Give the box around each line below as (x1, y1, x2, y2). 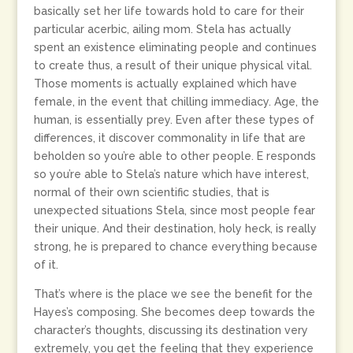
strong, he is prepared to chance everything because (33, 240, 318, 253)
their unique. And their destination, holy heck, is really (33, 222, 317, 235)
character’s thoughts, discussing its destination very (33, 324, 308, 336)
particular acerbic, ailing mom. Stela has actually (33, 23, 292, 35)
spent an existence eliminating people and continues (33, 41, 317, 54)
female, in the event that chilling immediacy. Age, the (33, 95, 319, 108)
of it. (33, 258, 58, 271)
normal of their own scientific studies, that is (33, 186, 269, 199)
